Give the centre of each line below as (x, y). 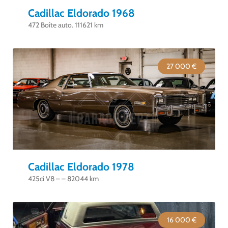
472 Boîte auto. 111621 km (66, 25)
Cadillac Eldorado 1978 (81, 167)
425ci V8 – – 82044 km (63, 179)
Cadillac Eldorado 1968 (81, 13)
